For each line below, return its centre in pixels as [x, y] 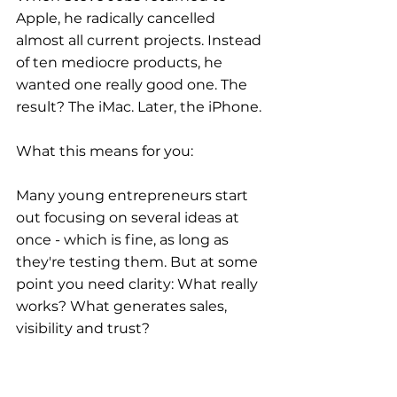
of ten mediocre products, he [121, 62]
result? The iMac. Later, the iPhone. [139, 106]
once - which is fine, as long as [124, 239]
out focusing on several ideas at [129, 217]
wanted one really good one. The [133, 84]
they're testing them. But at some [139, 261]
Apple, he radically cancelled [117, 18]
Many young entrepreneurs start [134, 195]
